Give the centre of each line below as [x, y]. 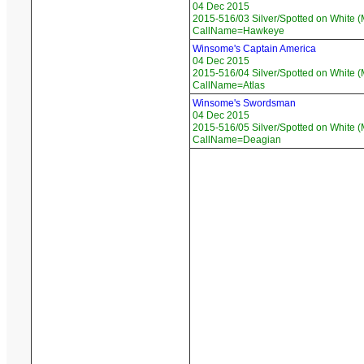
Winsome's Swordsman [244, 104]
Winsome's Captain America [254, 49]
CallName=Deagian [237, 140]
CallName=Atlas [229, 86]
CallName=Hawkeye [238, 31]
